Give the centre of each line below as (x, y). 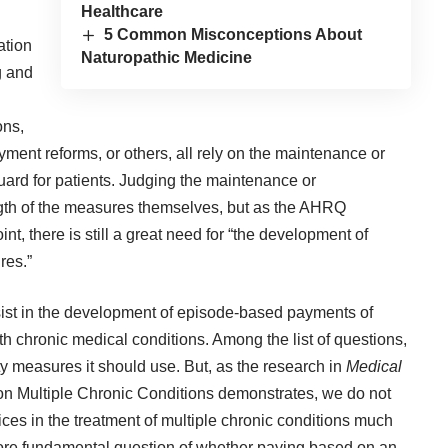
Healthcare (121, 11)
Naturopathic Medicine (166, 58)
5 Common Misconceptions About (233, 34)
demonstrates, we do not (302, 394)
